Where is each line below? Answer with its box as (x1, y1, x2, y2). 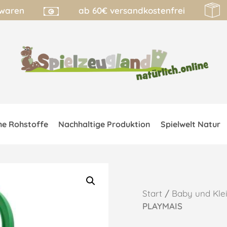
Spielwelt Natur (161, 119, 221, 130)
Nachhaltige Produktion (58, 119, 151, 130)
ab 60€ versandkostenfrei (79, 5, 185, 16)
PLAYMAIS (142, 201, 182, 212)
